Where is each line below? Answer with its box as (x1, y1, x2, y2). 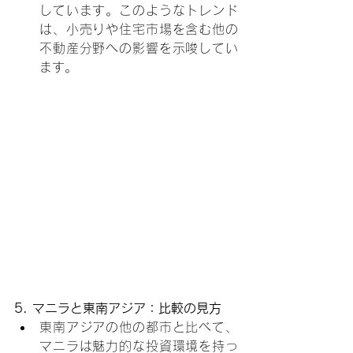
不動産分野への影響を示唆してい (39, 41, 238, 54)
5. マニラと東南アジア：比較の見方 (14, 301, 221, 314)
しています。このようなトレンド (39, 3, 238, 17)
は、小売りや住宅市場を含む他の (39, 22, 238, 35)
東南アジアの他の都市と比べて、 (39, 320, 238, 333)
